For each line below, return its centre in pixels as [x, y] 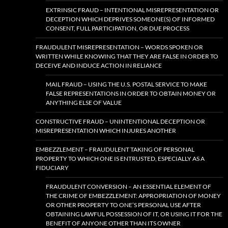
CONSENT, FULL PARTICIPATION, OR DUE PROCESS [118, 28]
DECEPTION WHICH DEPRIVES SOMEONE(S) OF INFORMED [130, 19]
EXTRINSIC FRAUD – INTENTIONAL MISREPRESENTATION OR [132, 10]
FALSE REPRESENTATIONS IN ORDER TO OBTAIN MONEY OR [131, 94]
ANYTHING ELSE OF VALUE [84, 103]
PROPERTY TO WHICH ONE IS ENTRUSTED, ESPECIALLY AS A [120, 159]
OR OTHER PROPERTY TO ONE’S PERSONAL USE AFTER [123, 205]
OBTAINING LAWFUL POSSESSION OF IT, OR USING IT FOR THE [134, 214]
